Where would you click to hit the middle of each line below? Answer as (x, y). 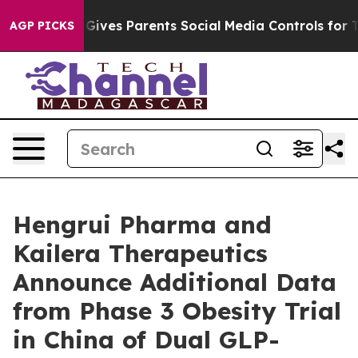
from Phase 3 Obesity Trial (177, 311)
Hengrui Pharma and (142, 225)
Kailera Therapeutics (140, 253)
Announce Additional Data (175, 282)
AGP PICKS (42, 26)
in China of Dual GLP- (146, 340)
